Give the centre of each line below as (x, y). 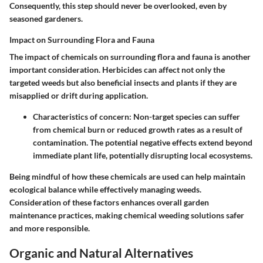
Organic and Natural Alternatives (101, 253)
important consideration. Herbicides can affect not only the (117, 70)
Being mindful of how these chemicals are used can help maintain (127, 176)
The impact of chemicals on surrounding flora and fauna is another (130, 57)
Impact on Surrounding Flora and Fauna (82, 40)
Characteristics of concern (81, 117)
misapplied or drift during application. (79, 95)
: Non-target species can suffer (185, 117)
